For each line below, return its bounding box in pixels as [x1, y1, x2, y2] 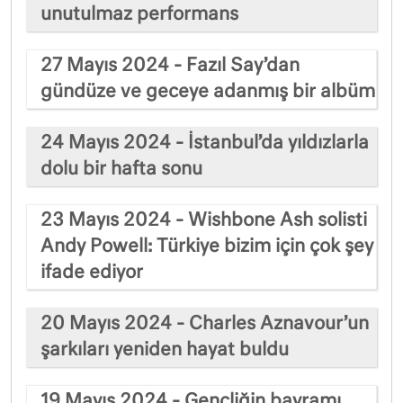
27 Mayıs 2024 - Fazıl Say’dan [40, 56, 300, 75]
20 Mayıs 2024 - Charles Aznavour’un [40, 314, 369, 333]
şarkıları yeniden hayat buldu [40, 340, 289, 359]
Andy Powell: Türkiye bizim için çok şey [40, 237, 373, 255]
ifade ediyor [40, 263, 143, 282]
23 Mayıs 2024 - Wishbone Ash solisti [40, 210, 367, 229]
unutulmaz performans [40, 4, 238, 23]
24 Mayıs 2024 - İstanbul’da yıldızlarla [40, 133, 369, 152]
